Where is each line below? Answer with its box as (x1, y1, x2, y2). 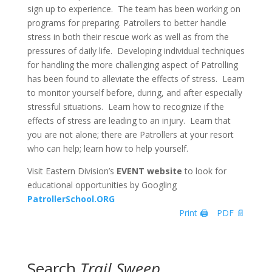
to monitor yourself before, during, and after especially (27, 87, 242, 98)
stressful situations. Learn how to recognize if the (27, 101, 224, 112)
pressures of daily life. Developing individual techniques (27, 45, 245, 56)
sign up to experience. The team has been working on (27, 3, 240, 15)
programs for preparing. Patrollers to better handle (27, 17, 226, 29)
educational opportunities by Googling (27, 179, 177, 191)
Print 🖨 (179, 207, 209, 219)
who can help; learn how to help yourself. (27, 143, 188, 154)
